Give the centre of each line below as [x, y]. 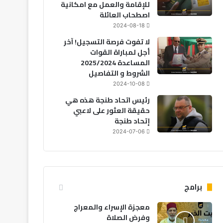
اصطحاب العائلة [124, 15]
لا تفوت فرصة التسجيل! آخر [107, 42]
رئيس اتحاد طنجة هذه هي [107, 100]
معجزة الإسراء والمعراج [111, 207]
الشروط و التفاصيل [119, 73]
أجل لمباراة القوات [120, 52]
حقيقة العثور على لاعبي [111, 111]
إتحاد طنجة [132, 121]
